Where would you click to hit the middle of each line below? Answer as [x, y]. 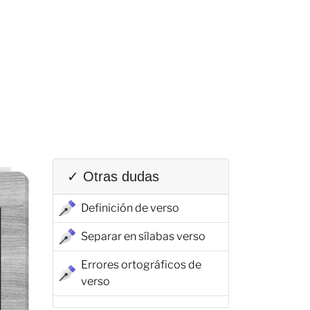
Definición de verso [130, 208]
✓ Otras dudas [113, 176]
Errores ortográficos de [141, 265]
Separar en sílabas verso [143, 236]
